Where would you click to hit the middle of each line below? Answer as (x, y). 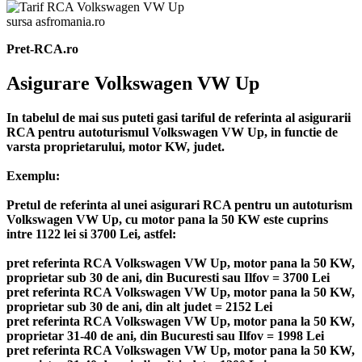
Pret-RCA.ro (42, 48)
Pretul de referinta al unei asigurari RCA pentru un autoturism (179, 204)
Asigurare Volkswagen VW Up (133, 83)
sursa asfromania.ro (56, 21)
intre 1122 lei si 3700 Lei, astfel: (91, 234)
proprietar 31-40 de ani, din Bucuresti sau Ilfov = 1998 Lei (165, 335)
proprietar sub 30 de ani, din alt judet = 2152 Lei (139, 306)
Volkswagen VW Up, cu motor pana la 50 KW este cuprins (167, 219)
